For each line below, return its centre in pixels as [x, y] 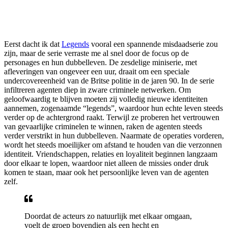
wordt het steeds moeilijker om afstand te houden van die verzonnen [113, 145]
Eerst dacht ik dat [33, 44]
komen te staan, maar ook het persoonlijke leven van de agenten [106, 172]
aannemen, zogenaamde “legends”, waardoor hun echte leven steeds [113, 108]
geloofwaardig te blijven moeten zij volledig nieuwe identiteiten [106, 99]
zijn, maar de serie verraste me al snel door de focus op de [96, 53]
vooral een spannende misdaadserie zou [153, 44]
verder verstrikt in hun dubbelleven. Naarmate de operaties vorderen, [114, 135]
